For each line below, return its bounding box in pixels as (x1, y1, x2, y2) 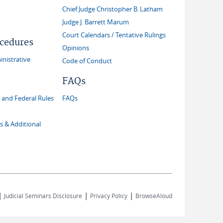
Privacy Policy (90, 192, 127, 200)
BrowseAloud (135, 192, 172, 200)
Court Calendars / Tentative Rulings (62, 31, 166, 39)
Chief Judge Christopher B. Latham (62, 5, 163, 13)
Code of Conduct (62, 57, 112, 65)
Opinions (62, 44, 89, 52)
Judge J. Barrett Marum (62, 18, 129, 26)
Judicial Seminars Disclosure (4, 192, 82, 200)
